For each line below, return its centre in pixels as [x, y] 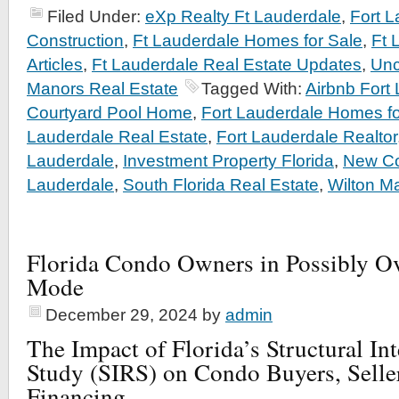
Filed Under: [96, 17]
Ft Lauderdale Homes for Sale [248, 41]
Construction [75, 41]
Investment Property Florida [228, 161]
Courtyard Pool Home [110, 113]
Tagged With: [253, 89]
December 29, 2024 [122, 315]
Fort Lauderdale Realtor [307, 137]
